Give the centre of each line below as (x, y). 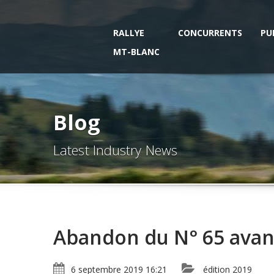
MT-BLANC (136, 52)
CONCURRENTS (210, 33)
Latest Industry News (115, 150)
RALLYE (129, 33)
